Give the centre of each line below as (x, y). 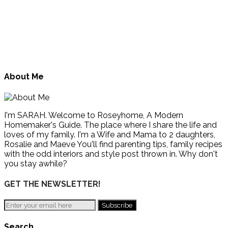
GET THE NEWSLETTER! (52, 184)
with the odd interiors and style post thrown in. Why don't (111, 154)
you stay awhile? (36, 163)
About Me (24, 77)
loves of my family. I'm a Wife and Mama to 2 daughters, (110, 134)
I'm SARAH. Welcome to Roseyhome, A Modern (94, 115)
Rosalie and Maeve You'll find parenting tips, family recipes (113, 144)
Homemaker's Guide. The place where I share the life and (110, 125)
